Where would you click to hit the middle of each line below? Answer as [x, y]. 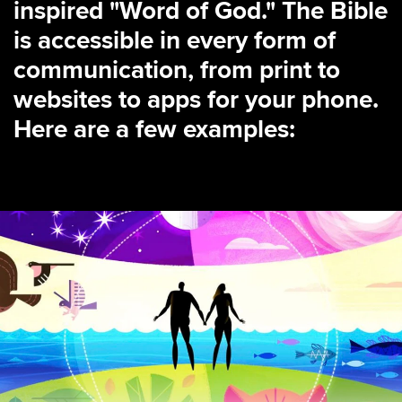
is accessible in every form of [175, 40]
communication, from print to [177, 70]
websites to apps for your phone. [196, 99]
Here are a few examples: [154, 129]
